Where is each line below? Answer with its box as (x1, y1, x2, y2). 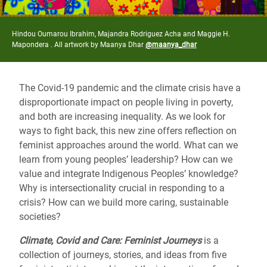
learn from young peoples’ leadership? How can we (19, 154, 232, 166)
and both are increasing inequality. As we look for (19, 111, 225, 123)
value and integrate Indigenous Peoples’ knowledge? (19, 168, 238, 180)
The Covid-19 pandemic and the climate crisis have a (19, 82, 241, 94)
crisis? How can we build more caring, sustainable (19, 197, 228, 209)
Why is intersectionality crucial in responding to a (19, 182, 225, 194)
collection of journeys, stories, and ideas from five (19, 249, 226, 261)
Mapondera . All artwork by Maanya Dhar (12, 41, 145, 49)
